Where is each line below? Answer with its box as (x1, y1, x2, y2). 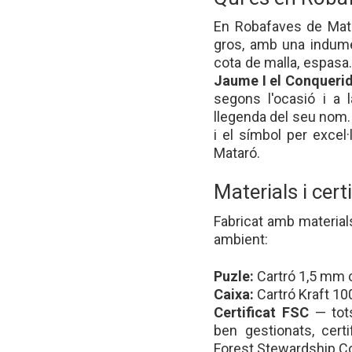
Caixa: (214, 285, 254, 302)
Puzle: (214, 267, 254, 284)
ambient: (214, 230, 268, 247)
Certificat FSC (214, 303, 309, 321)
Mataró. (214, 145, 260, 162)
